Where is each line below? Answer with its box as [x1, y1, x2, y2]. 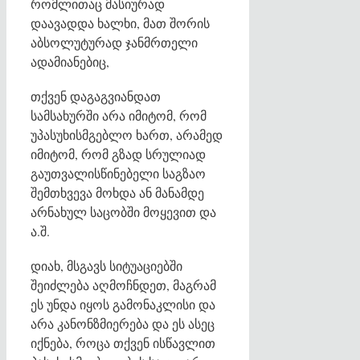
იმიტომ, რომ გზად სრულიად [31, 145, 206, 162]
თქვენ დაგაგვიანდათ [31, 87, 161, 104]
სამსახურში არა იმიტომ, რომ [31, 106, 207, 124]
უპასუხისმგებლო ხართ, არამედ [31, 125, 223, 143]
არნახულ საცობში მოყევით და [31, 202, 216, 220]
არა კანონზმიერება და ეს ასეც [31, 314, 215, 332]
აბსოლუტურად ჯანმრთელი [31, 33, 198, 51]
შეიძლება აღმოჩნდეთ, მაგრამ [31, 276, 216, 293]
